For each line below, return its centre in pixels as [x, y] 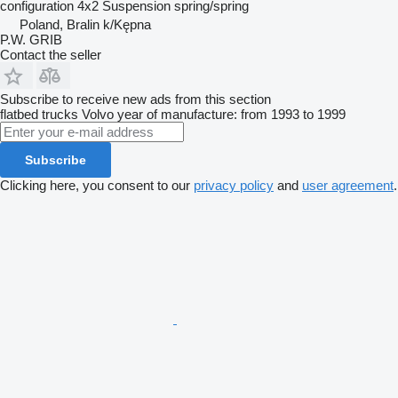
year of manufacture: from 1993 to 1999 [231, 115]
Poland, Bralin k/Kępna [85, 25]
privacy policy [234, 186]
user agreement [348, 186]
